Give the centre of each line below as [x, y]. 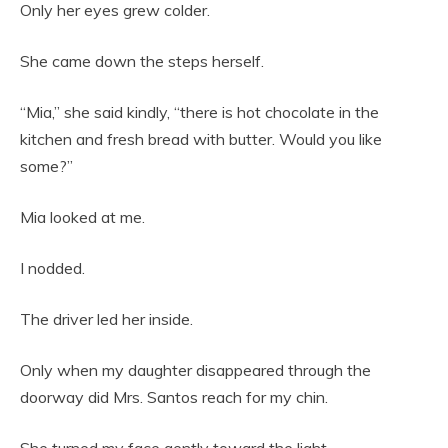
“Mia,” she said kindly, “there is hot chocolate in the [199, 111]
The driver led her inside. [106, 318]
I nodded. [52, 267]
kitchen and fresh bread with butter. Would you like [201, 138]
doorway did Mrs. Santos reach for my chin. [174, 396]
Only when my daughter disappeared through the [195, 369]
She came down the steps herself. [142, 60]
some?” [46, 165]
